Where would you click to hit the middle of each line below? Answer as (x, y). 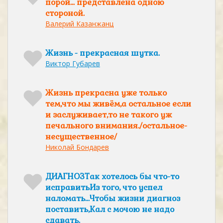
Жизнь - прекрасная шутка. (103, 53)
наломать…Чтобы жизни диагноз (113, 198)
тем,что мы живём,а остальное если (118, 104)
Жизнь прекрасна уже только (106, 93)
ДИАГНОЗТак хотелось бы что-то (112, 176)
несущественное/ (81, 137)
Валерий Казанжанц (79, 24)
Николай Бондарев (77, 147)
